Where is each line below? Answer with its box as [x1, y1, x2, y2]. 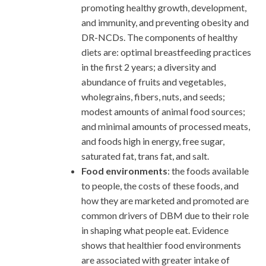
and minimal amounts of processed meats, [81, 120, 250, 132]
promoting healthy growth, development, [81, 1, 246, 13]
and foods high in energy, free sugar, [81, 135, 224, 147]
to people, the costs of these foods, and [81, 179, 239, 191]
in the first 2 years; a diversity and [81, 61, 216, 72]
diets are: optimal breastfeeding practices [81, 46, 251, 58]
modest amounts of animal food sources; [81, 105, 245, 117]
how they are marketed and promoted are [81, 194, 249, 206]
